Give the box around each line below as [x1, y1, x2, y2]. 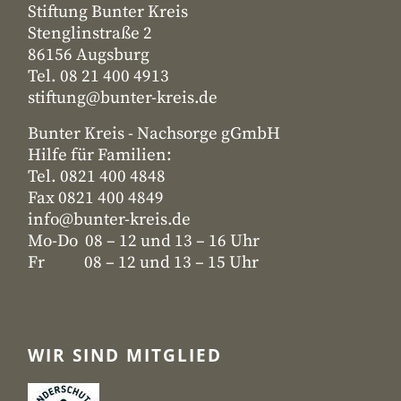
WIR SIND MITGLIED [28, 344, 222, 367]
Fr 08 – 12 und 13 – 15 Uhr [28, 252, 259, 273]
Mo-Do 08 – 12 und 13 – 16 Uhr [28, 231, 260, 252]
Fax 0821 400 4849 [28, 188, 164, 209]
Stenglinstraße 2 [28, 23, 152, 44]
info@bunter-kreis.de [28, 209, 191, 230]
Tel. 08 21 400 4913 [28, 66, 169, 87]
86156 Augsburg [28, 45, 149, 65]
